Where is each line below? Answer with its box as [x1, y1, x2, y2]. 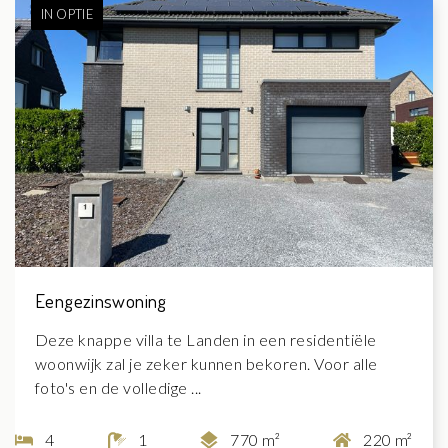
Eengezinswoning [35, 287, 167, 313]
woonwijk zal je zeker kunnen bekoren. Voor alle [35, 353, 378, 373]
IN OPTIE [40, 5, 94, 22]
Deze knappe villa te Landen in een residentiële [35, 329, 377, 349]
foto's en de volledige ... [35, 377, 202, 397]
